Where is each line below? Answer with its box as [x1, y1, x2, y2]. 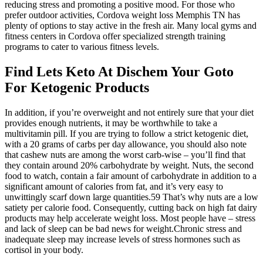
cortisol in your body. [5, 244, 83, 255]
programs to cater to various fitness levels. [5, 41, 159, 52]
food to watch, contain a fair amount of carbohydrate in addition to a [5, 170, 257, 181]
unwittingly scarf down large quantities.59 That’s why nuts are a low [5, 191, 258, 202]
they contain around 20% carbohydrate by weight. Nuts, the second [5, 160, 254, 170]
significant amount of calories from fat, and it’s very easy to [5, 181, 223, 191]
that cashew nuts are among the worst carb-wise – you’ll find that [5, 149, 245, 160]
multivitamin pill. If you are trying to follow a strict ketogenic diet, [5, 128, 248, 139]
